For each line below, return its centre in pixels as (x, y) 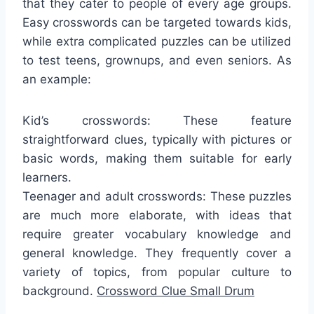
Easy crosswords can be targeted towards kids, (157, 23)
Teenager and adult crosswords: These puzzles (157, 197)
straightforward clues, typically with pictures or (157, 140)
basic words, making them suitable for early (157, 159)
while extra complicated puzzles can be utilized (157, 42)
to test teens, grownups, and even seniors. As (157, 61)
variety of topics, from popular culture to (157, 272)
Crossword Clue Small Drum (176, 291)
